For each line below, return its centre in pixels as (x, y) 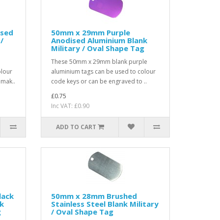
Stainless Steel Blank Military (105, 204)
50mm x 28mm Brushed (94, 196)
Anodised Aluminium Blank (99, 40)
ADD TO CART (76, 127)
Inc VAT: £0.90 (70, 106)
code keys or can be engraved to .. (99, 81)
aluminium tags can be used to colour (104, 71)
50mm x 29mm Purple (91, 32)
